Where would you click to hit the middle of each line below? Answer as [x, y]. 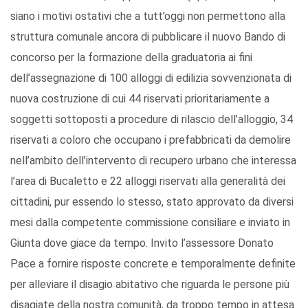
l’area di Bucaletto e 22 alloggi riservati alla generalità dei [148, 181]
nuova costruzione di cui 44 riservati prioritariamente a [140, 99]
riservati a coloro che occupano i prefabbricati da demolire [151, 140]
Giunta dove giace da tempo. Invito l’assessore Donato [142, 243]
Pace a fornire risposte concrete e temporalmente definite [153, 264]
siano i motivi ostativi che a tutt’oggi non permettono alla [148, 16]
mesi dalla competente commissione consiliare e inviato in [150, 223]
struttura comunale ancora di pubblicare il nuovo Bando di [148, 37]
